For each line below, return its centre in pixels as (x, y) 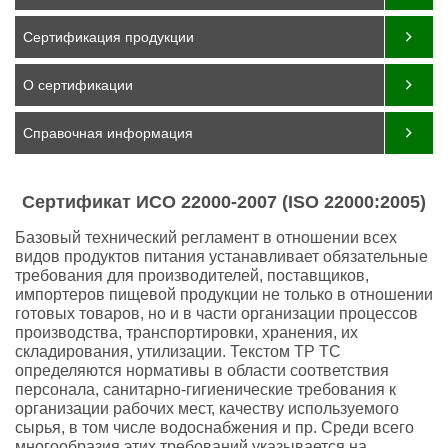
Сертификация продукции (108, 37)
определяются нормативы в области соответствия (202, 370)
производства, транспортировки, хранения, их (186, 332)
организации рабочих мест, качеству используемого (207, 408)
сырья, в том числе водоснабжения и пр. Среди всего (214, 427)
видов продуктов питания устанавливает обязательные (221, 256)
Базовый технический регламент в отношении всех (206, 237)
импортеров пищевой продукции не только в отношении (224, 294)
